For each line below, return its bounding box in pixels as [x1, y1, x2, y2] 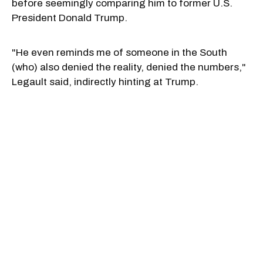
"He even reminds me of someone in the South [12, 46, 227, 58]
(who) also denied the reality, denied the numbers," [12, 61, 246, 73]
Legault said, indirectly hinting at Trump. [12, 76, 198, 87]
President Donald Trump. [12, 12, 127, 23]
